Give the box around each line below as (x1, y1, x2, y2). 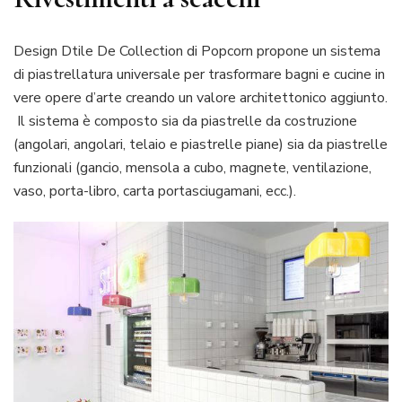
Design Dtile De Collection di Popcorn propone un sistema (13, 41, 380, 62)
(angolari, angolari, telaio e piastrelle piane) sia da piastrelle (13, 135, 388, 155)
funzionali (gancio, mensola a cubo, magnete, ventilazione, (13, 158, 371, 179)
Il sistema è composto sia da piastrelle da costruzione (13, 111, 357, 132)
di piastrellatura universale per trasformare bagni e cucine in (13, 65, 385, 85)
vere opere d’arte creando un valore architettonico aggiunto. (13, 88, 388, 109)
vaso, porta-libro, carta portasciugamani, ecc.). (13, 181, 296, 202)
